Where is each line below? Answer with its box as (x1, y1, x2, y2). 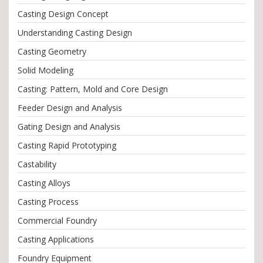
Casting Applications (18, 234, 94, 245)
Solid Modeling (18, 65, 73, 76)
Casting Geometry (18, 46, 86, 58)
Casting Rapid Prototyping (18, 140, 116, 151)
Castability (18, 159, 56, 170)
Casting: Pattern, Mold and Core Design (18, 83, 168, 95)
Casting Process (18, 196, 79, 208)
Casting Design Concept (18, 8, 109, 20)
